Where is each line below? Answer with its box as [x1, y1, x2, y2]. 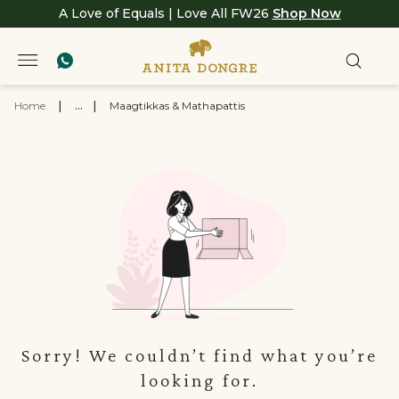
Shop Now [272, 5, 341, 21]
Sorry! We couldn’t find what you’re [21, 345, 378, 366]
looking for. [141, 370, 258, 391]
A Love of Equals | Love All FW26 [58, 5, 273, 21]
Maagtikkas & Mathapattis [110, 99, 245, 112]
